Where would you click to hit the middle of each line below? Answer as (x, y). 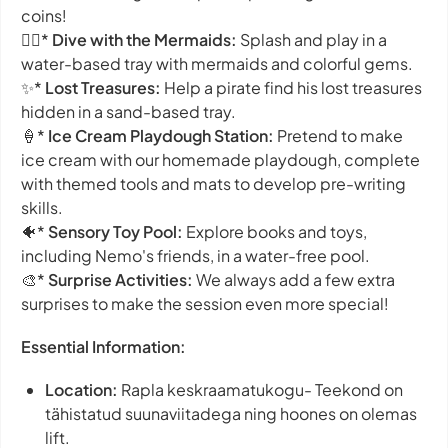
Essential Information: (103, 347)
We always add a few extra (294, 279)
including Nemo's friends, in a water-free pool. (195, 255)
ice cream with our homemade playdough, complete (220, 159)
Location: (83, 390)
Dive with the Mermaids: (144, 39)
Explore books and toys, (275, 231)
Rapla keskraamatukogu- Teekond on (262, 390)
